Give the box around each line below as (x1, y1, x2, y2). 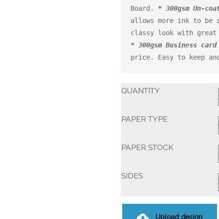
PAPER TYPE (121, 114, 168, 124)
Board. (130, 4, 158, 12)
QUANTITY (121, 86, 160, 95)
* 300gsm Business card (130, 41, 217, 49)
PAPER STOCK (121, 142, 174, 152)
